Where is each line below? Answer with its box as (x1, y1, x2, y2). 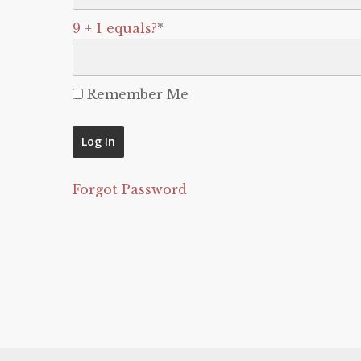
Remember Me (83, 86, 189, 102)
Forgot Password (73, 181, 187, 197)
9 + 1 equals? (73, 20, 157, 36)
